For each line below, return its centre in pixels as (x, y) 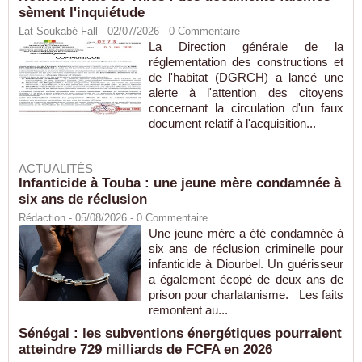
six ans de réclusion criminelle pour (246, 249)
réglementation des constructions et (246, 62)
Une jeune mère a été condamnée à (246, 234)
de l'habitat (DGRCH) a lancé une (246, 78)
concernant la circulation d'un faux (246, 108)
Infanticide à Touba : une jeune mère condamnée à (180, 183)
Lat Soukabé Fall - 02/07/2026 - (94, 32)
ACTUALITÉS (56, 169)
